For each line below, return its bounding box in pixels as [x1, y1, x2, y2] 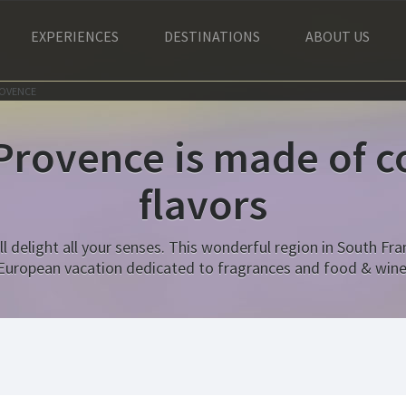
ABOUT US [305, 27, 370, 45]
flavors [139, 177, 267, 231]
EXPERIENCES [31, 27, 119, 45]
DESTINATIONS [164, 27, 260, 45]
